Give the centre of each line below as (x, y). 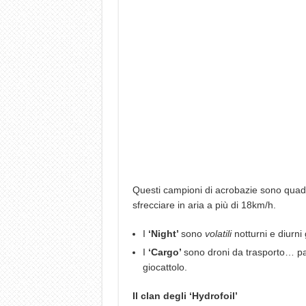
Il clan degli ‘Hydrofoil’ (185, 296)
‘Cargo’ (166, 252)
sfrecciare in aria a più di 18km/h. (204, 205)
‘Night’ (164, 234)
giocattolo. (165, 267)
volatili (219, 234)
